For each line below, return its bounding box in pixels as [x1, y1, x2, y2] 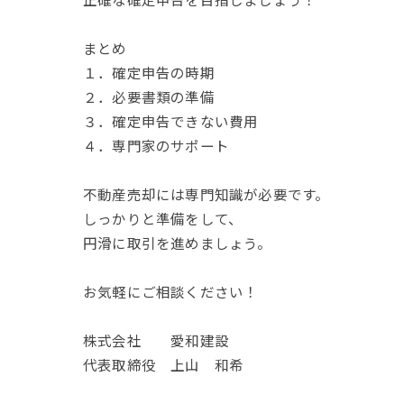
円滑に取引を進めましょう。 [83, 233, 272, 252]
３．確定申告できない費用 [83, 111, 259, 131]
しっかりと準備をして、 [83, 208, 243, 228]
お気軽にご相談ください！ [83, 281, 259, 301]
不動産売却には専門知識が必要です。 [83, 184, 330, 204]
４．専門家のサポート [83, 135, 229, 155]
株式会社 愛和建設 [83, 330, 229, 350]
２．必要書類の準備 [83, 87, 215, 106]
